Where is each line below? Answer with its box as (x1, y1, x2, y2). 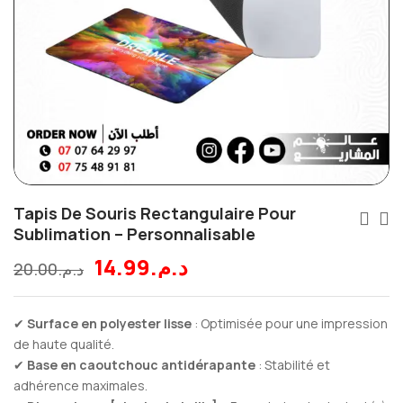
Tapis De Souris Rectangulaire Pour (13, 201, 296, 224)
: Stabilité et (255, 355, 330, 373)
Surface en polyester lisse (27, 314, 192, 332)
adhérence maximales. (13, 376, 148, 394)
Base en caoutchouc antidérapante (27, 355, 255, 373)
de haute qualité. (13, 335, 114, 353)
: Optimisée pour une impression (192, 314, 388, 332)
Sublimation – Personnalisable (13, 222, 255, 245)
